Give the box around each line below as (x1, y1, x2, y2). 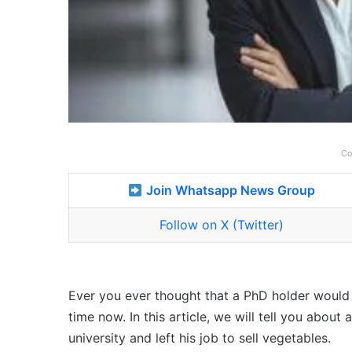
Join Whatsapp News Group (146, 182, 316, 199)
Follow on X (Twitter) (159, 217, 284, 233)
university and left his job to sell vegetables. (68, 330, 331, 346)
